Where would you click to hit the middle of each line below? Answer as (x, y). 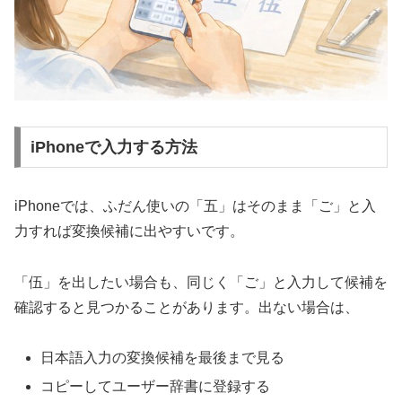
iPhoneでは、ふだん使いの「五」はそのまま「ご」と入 (195, 205)
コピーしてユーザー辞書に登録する (156, 386)
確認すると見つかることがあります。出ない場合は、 (187, 307)
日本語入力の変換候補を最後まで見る (163, 358)
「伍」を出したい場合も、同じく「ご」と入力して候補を (201, 282)
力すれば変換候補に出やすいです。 (129, 231)
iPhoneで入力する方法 (114, 147)
